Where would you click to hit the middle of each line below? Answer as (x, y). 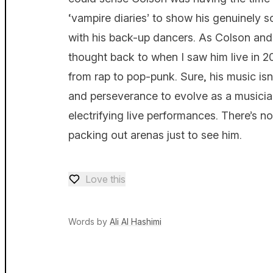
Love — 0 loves (102, 186)
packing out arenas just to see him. (155, 135)
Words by (89, 222)
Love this (105, 179)
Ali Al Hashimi (136, 222)
